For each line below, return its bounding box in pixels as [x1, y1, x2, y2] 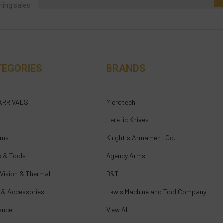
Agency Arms [106, 151, 145, 160]
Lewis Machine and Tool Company [106, 187, 206, 196]
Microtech [106, 97, 135, 106]
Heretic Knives [106, 115, 149, 124]
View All [106, 205, 129, 214]
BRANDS [106, 62, 146, 74]
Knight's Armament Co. [106, 133, 175, 142]
